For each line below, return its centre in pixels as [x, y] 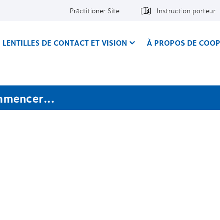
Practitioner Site [95, 10]
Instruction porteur [186, 10]
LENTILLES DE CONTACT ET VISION [65, 42]
